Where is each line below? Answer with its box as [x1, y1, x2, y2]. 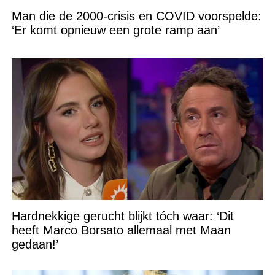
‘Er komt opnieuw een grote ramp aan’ [11, 23, 220, 37]
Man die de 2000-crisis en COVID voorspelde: [11, 9, 261, 23]
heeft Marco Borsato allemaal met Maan [11, 223, 231, 237]
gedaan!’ [11, 237, 58, 251]
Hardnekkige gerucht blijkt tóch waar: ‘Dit [11, 209, 234, 223]
